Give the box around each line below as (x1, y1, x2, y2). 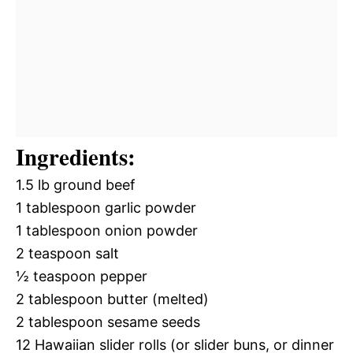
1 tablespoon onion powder (16, 222, 198, 240)
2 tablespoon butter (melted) (16, 291, 209, 308)
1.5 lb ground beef (16, 176, 136, 194)
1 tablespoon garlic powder (16, 199, 196, 217)
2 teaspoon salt (16, 245, 119, 262)
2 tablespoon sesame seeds (16, 314, 200, 331)
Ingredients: (16, 140, 136, 174)
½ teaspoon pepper (16, 268, 147, 285)
